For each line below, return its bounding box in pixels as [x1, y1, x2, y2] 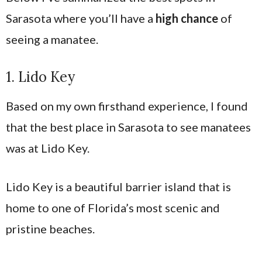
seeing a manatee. [6, 32, 101, 46]
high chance [153, 11, 220, 25]
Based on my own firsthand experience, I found [6, 99, 248, 113]
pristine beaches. [6, 222, 97, 236]
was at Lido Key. [6, 141, 89, 155]
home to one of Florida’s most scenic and [6, 201, 220, 215]
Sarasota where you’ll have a [6, 11, 153, 25]
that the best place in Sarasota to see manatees [6, 120, 251, 134]
